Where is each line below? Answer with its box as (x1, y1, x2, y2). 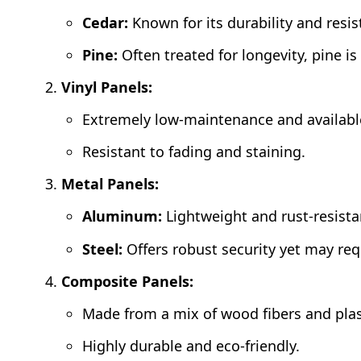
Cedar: (82, 13, 129, 33)
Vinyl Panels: (61, 77, 153, 98)
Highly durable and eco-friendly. (82, 335, 301, 355)
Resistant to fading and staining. (82, 142, 306, 162)
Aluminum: (82, 206, 163, 226)
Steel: (82, 239, 123, 259)
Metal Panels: (61, 174, 160, 194)
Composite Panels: (61, 271, 194, 291)
